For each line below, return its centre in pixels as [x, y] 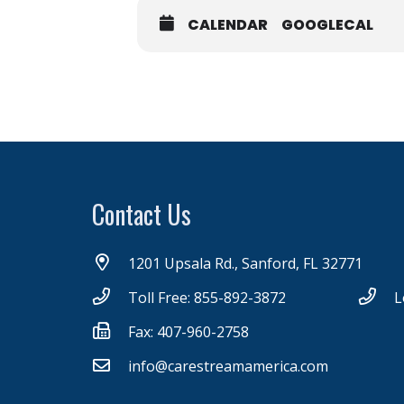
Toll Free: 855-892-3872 [207, 298]
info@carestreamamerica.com [228, 366]
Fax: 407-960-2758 [188, 332]
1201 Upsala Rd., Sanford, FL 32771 [245, 263]
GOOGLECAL [327, 25]
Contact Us [142, 214]
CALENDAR [228, 25]
